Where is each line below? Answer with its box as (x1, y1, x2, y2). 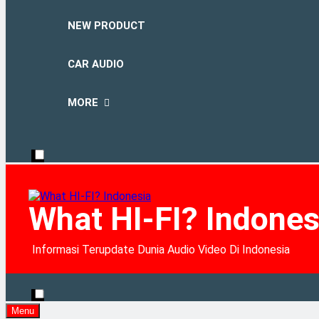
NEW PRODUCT (68, 19, 145, 32)
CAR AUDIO (68, 58, 124, 70)
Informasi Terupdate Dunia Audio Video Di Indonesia (32, 242, 290, 256)
